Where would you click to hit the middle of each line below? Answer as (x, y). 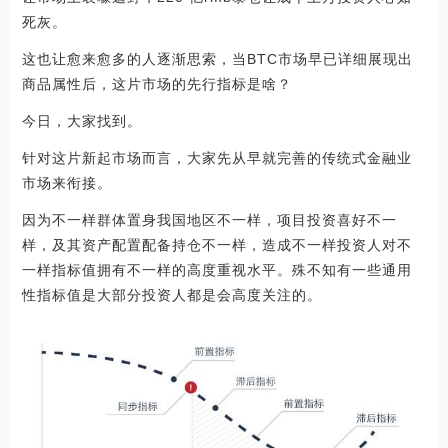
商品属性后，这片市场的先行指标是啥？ (156, 83)
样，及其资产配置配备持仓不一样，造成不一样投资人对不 (216, 244)
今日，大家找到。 (81, 120)
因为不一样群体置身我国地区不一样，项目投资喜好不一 (209, 219)
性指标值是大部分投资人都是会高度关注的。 (171, 294)
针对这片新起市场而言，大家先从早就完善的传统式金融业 (216, 157)
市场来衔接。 (66, 182)
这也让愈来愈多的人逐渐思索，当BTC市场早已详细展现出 (217, 58)
